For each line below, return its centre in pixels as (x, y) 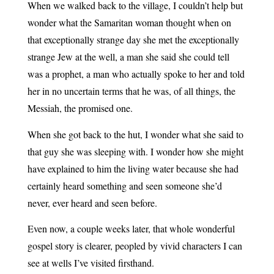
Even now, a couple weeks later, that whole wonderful (131, 229)
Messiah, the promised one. (81, 108)
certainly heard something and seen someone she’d (124, 185)
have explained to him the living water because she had (133, 168)
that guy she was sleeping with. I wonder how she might (135, 151)
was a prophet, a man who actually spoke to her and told (136, 74)
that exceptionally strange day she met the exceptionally (133, 40)
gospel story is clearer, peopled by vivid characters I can (135, 246)
